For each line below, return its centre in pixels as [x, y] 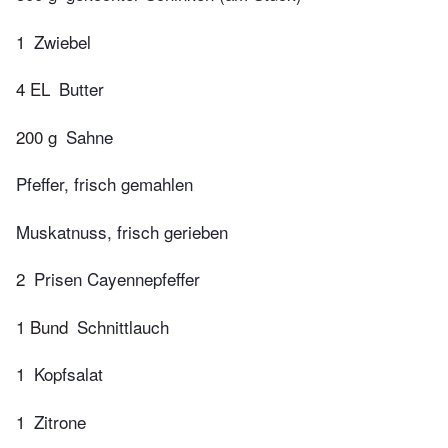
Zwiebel [62, 41]
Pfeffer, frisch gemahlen [104, 184]
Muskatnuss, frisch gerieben [122, 231]
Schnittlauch [123, 326]
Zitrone [60, 421]
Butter [81, 89]
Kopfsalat [68, 374]
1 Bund [42, 326]
